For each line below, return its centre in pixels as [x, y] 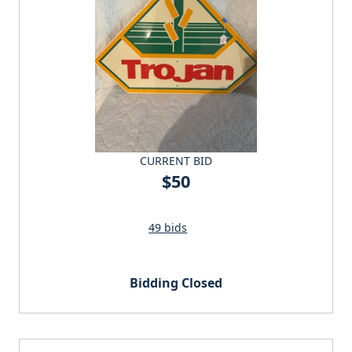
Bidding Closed [176, 282]
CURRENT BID [176, 160]
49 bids [168, 227]
